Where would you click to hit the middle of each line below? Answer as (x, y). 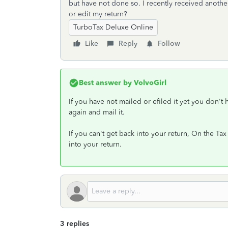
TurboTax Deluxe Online (113, 27)
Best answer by (105, 83)
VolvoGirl (149, 83)
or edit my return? (98, 14)
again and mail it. (97, 112)
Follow (169, 44)
